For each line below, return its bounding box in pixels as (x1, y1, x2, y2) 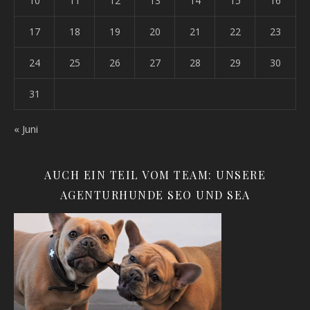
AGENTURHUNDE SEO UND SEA (60, 188, 250, 202)
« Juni (14, 122, 38, 136)
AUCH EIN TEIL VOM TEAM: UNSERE (44, 167, 266, 182)
